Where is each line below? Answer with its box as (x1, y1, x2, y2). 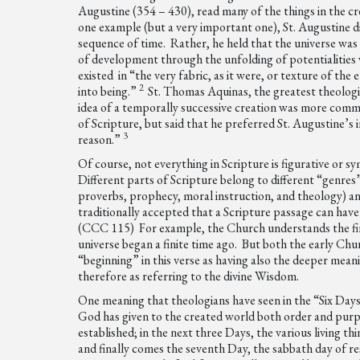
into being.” (78, 83, 140, 100)
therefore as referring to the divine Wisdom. (78, 268, 300, 284)
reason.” (78, 131, 124, 148)
